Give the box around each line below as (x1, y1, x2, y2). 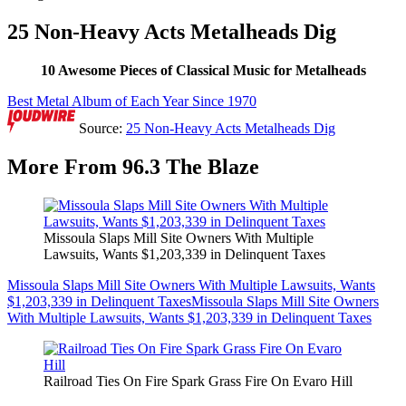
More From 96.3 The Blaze (7, 155, 259, 179)
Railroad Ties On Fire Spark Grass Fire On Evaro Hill (43, 373, 353, 390)
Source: (75, 121, 126, 137)
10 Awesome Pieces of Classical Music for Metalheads (40, 63, 366, 79)
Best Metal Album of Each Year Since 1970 (7, 93, 256, 110)
